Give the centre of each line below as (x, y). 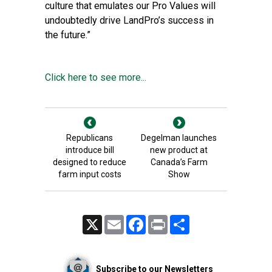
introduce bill (90, 150)
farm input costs (90, 174)
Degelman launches (179, 138)
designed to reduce (90, 162)
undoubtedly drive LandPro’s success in (129, 20)
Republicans (90, 138)
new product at (179, 150)
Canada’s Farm (179, 162)
